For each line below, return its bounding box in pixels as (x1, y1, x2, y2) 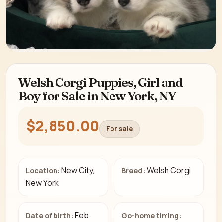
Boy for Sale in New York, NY (18, 88, 177, 104)
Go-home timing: (121, 210, 182, 220)
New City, (61, 165, 95, 176)
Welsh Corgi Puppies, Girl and (18, 74, 183, 91)
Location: (26, 166, 60, 176)
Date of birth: (26, 210, 74, 220)
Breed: (121, 166, 146, 176)
